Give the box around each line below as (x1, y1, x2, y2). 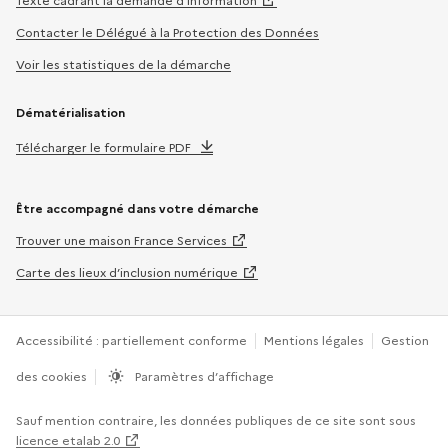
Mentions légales (264, 332, 364, 348)
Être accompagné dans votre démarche (16, 200, 259, 216)
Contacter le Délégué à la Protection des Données (16, 24, 319, 40)
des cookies (16, 368, 87, 384)
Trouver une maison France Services (16, 232, 227, 248)
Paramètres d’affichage (132, 368, 274, 384)
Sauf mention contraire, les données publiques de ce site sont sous (16, 412, 416, 428)
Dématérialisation (16, 104, 125, 120)
